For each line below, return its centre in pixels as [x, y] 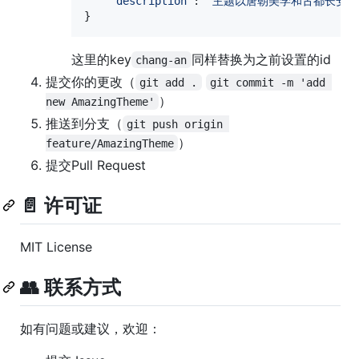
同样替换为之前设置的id [261, 59]
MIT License [56, 246]
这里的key [101, 59]
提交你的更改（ [91, 81]
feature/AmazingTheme [110, 143]
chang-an [161, 60]
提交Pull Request [96, 165]
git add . [169, 82]
